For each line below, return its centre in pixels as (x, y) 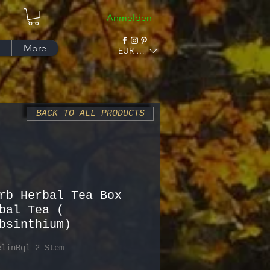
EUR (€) (132, 51)
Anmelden (129, 18)
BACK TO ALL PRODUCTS (90, 113)
